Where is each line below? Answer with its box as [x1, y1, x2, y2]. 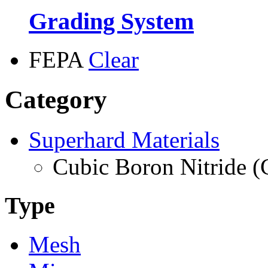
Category [5, 86, 107, 114]
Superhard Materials [29, 127, 220, 153]
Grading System [29, 7, 194, 35]
